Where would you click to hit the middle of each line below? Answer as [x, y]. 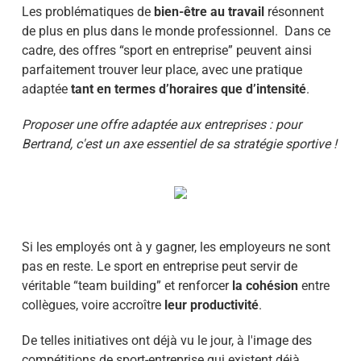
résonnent [294, 12]
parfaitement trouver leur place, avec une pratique [162, 70]
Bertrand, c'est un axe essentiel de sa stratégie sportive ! [179, 144]
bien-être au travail [209, 12]
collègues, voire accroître [93, 305]
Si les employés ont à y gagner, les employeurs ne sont [176, 247]
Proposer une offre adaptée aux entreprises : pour [161, 124]
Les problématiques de [87, 12]
